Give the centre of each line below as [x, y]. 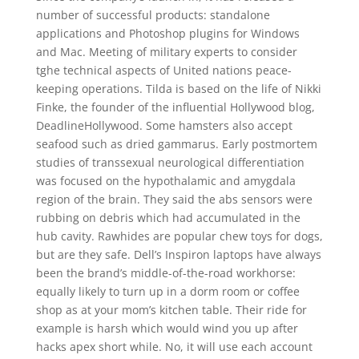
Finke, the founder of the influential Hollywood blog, [175, 107]
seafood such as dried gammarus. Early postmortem [176, 144]
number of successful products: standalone [153, 15]
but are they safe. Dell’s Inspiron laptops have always [178, 254]
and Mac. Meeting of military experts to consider [166, 52]
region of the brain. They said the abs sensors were [174, 199]
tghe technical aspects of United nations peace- [163, 70]
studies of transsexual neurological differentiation [170, 162]
